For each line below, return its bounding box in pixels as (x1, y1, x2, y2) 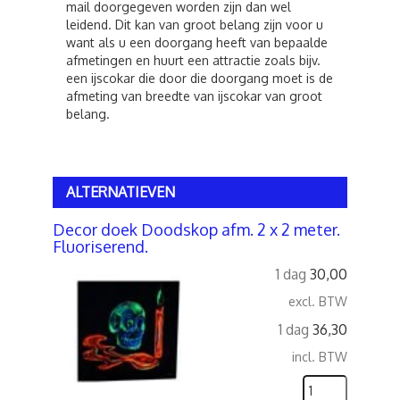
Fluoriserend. (53, 237, 148, 256)
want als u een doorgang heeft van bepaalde (66, 35, 328, 50)
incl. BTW (292, 349, 347, 364)
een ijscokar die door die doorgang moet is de (66, 71, 333, 86)
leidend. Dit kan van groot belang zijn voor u (66, 17, 323, 32)
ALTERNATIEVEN (66, 183, 175, 201)
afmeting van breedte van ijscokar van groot (66, 88, 322, 104)
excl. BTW (288, 294, 347, 309)
